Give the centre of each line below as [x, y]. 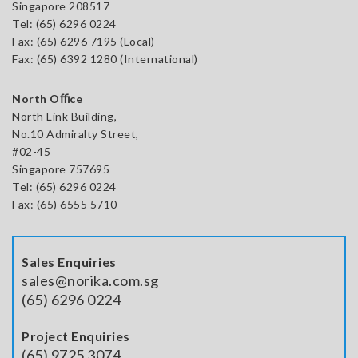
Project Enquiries [76, 336]
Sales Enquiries [69, 261]
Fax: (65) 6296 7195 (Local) [84, 41]
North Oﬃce [47, 98]
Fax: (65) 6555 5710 [65, 204]
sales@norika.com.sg [90, 280]
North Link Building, [64, 116]
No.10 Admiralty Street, [76, 133]
